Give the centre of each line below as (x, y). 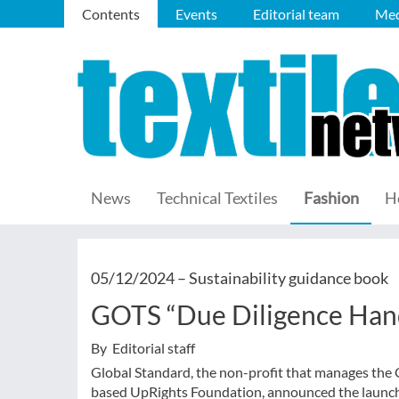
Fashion (331, 198)
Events (196, 14)
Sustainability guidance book (289, 278)
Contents (111, 14)
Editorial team (296, 14)
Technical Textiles (217, 198)
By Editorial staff (143, 348)
